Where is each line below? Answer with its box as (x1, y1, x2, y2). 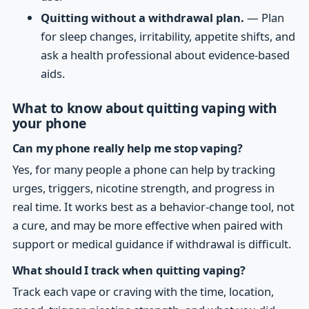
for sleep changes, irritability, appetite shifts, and (41, 28, 296, 45)
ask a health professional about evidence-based (41, 47, 290, 63)
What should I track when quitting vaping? (12, 262, 246, 278)
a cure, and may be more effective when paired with (12, 217, 283, 233)
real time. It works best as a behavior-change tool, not (12, 198, 295, 215)
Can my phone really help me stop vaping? (12, 140, 243, 156)
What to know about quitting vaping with (12, 98, 277, 117)
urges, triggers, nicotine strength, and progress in (12, 179, 275, 196)
